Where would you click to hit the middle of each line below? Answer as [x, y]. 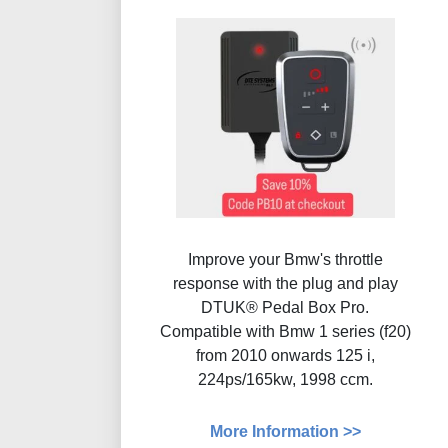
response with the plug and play [285, 284]
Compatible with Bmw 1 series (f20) [285, 332]
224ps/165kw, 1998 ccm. [285, 380]
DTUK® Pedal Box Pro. [285, 308]
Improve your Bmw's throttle [285, 260]
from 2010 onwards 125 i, [285, 356]
